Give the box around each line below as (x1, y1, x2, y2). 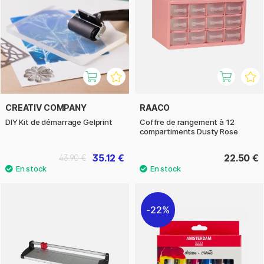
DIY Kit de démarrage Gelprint (5, 117, 113, 127)
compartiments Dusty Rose (140, 126, 238, 136)
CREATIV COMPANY (5, 102, 87, 113)
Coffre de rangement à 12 (140, 117, 235, 127)
